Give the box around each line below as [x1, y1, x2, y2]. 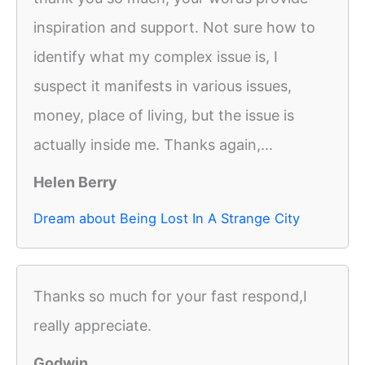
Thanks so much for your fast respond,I [33, 288, 307, 306]
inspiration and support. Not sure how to [33, 19, 315, 37]
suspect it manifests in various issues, [33, 77, 292, 95]
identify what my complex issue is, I [33, 48, 278, 66]
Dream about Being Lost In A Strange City [33, 210, 300, 227]
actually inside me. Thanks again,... [33, 136, 273, 154]
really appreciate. [33, 317, 152, 335]
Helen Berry [33, 174, 117, 191]
